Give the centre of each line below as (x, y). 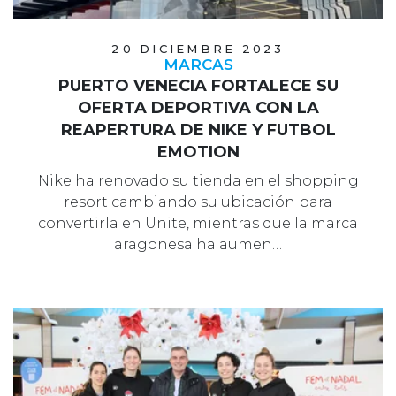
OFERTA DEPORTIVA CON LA (198, 107)
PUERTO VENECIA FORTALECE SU (198, 85)
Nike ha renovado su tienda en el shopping (198, 180)
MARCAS (198, 64)
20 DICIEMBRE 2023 (198, 48)
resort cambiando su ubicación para (198, 202)
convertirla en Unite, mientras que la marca (198, 223)
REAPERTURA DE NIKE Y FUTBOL (198, 129)
